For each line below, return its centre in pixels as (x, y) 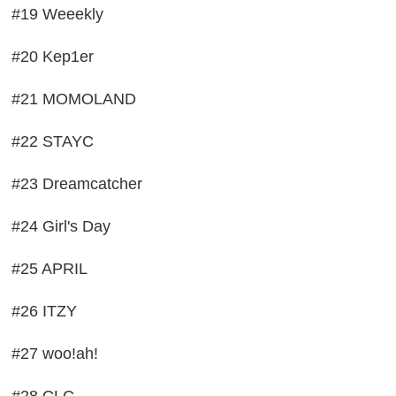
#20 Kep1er (53, 57)
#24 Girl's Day (61, 227)
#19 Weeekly (58, 15)
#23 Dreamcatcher (77, 184)
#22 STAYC (53, 142)
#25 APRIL (50, 269)
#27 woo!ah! (55, 354)
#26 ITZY (45, 312)
